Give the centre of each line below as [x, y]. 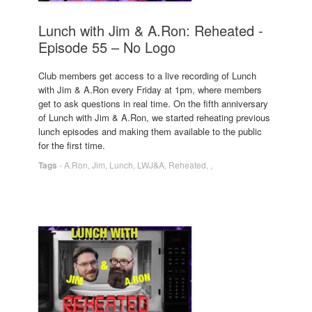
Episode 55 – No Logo [107, 47]
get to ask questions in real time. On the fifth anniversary [153, 103]
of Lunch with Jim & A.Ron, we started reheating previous [154, 117]
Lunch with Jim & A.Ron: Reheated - [151, 30]
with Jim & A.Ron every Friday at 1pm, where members [150, 89]
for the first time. [72, 145]
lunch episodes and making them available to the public [150, 131]
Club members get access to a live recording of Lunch [147, 76]
